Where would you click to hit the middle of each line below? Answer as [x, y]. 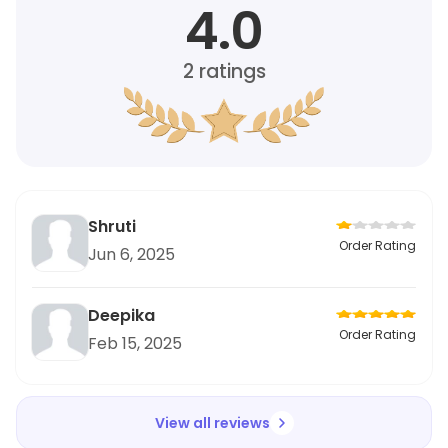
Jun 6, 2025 [131, 254]
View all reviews [212, 422]
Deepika [121, 315]
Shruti [112, 226]
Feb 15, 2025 [135, 343]
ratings [229, 71]
